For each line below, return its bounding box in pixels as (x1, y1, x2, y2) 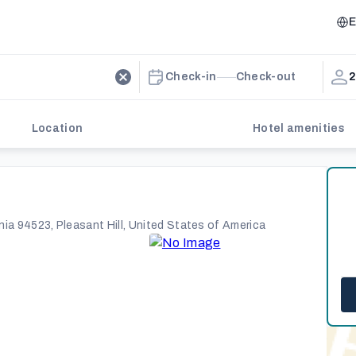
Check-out (235, 71, 296, 83)
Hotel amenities (253, 122, 345, 134)
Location (31, 122, 83, 134)
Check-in (165, 71, 217, 83)
